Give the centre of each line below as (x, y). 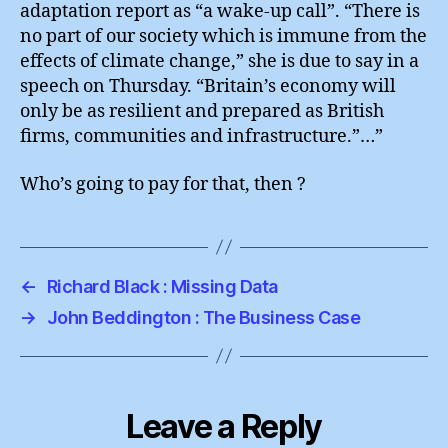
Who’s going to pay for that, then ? (163, 184)
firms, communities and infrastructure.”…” (201, 136)
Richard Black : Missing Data (162, 286)
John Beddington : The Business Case (203, 317)
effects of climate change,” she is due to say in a (219, 61)
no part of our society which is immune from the (223, 36)
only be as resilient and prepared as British (202, 111)
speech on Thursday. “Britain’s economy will (208, 86)
